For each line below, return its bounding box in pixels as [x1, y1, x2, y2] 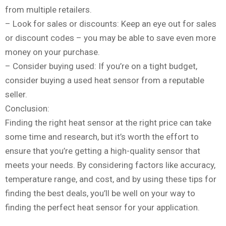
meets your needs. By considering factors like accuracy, [5, 160, 215, 171]
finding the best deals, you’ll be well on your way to [5, 188, 195, 199]
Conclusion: [5, 103, 49, 114]
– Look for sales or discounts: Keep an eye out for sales [5, 19, 216, 29]
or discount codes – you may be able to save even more [5, 33, 216, 43]
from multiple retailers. [5, 5, 92, 15]
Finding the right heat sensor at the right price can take [5, 118, 211, 128]
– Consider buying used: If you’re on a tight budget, [5, 61, 197, 72]
